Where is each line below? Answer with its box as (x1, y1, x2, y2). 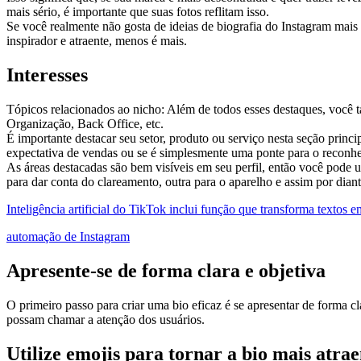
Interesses (6, 64, 88, 85)
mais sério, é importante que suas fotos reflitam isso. (6, 5, 269, 19)
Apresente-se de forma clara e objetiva (6, 259, 326, 281)
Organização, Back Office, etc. (6, 116, 164, 131)
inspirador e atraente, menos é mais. (6, 34, 187, 48)
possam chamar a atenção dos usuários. (6, 312, 205, 326)
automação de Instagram (6, 229, 130, 243)
